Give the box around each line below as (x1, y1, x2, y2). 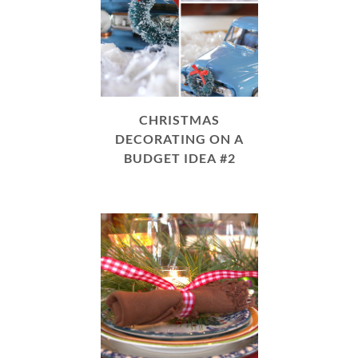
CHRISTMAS (139, 111, 221, 127)
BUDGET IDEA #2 (123, 149, 236, 165)
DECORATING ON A (115, 130, 245, 146)
